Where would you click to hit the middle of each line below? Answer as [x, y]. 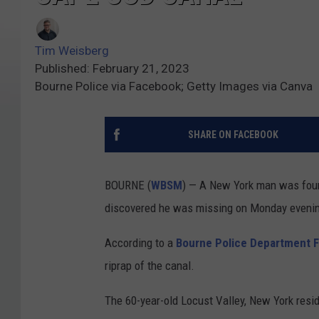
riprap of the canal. [150, 266]
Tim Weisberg [72, 51]
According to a [140, 243]
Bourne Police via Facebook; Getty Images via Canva [174, 87]
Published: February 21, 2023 [112, 69]
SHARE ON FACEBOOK [233, 135]
